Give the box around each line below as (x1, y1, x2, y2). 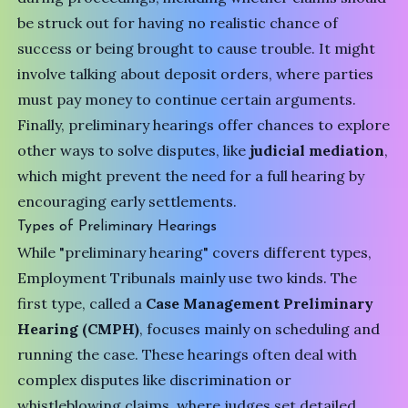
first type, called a (17, 294, 147, 313)
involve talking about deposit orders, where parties (17, 65, 374, 84)
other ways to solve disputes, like (17, 141, 250, 160)
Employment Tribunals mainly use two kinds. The (17, 269, 358, 288)
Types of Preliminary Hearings (17, 219, 218, 235)
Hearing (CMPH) (17, 320, 140, 339)
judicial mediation (250, 141, 385, 160)
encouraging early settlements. (17, 192, 238, 211)
